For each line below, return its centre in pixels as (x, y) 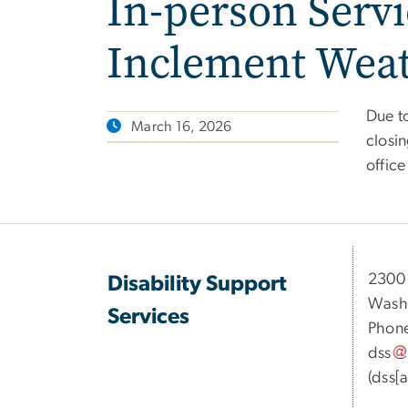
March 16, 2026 (182, 127)
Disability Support (197, 285)
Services (148, 317)
